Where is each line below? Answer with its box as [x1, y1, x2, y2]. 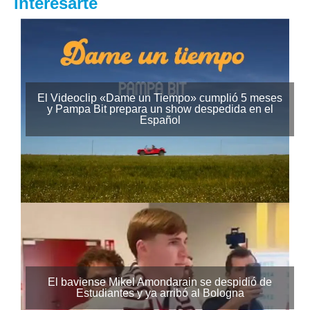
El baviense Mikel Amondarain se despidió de [48, 275, 272, 288]
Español [139, 114, 181, 127]
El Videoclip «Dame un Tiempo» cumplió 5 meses [37, 92, 282, 104]
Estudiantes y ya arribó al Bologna [75, 286, 244, 299]
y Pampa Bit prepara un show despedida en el [46, 103, 273, 116]
